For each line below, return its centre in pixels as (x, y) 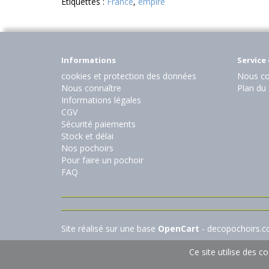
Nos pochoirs (87, 148)
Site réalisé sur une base (110, 229)
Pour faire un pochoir (102, 160)
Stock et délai (87, 136)
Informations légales (101, 100)
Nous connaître (91, 88)
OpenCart (179, 229)
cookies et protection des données (129, 76)
